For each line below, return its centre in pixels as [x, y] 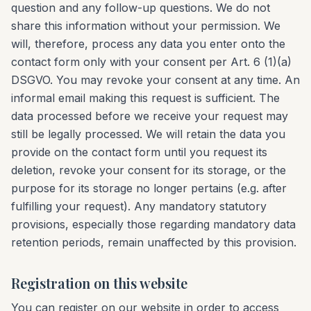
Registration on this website [99, 283]
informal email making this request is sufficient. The [145, 98]
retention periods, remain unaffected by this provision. [154, 242]
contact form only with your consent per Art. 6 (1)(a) [151, 62]
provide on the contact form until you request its [139, 152]
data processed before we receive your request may [150, 116]
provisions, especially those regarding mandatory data [153, 224]
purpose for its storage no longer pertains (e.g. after [149, 188]
